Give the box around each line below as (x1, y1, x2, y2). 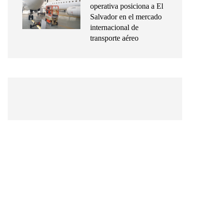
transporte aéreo (90, 34, 139, 42)
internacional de (90, 23, 139, 31)
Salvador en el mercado (90, 13, 162, 21)
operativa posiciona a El (90, 2, 163, 10)
